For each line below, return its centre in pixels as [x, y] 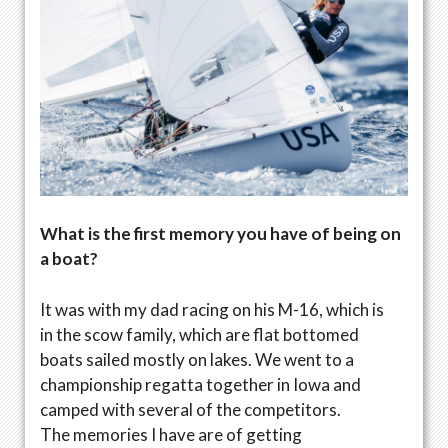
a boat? [70, 259]
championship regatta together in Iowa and [200, 384]
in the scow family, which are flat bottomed [199, 334]
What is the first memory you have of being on [220, 234]
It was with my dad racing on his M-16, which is [212, 309]
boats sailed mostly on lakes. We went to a [197, 359]
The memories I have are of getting [171, 434]
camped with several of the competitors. [190, 409]
